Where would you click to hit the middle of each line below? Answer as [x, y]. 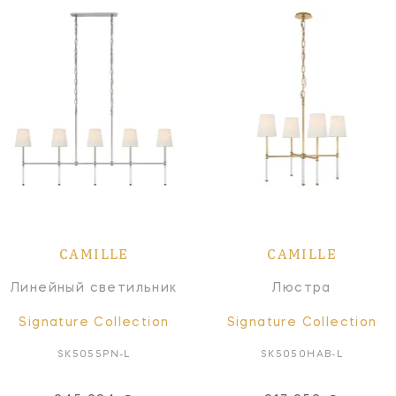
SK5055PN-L [94, 354]
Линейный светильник [94, 288]
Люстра [302, 288]
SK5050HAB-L [302, 354]
